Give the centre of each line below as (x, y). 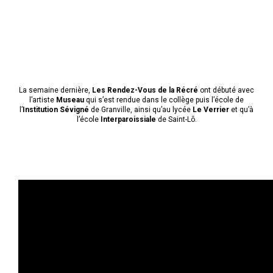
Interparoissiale (127, 119)
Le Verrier (211, 109)
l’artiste (43, 100)
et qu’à (241, 109)
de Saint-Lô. (176, 119)
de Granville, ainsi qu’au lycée (141, 109)
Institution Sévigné (56, 109)
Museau (70, 100)
